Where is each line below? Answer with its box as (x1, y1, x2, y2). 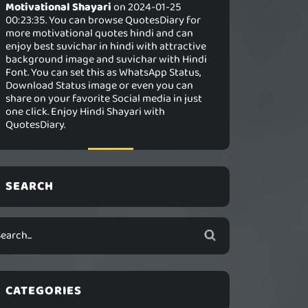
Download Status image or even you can (5, 77, 193, 94)
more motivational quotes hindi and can (5, 25, 193, 42)
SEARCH (5, 177, 54, 196)
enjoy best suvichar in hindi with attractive (5, 38, 206, 55)
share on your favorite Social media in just (5, 90, 202, 107)
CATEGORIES (5, 281, 82, 300)
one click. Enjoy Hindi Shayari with (5, 103, 165, 120)
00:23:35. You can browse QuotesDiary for (5, 12, 201, 29)
